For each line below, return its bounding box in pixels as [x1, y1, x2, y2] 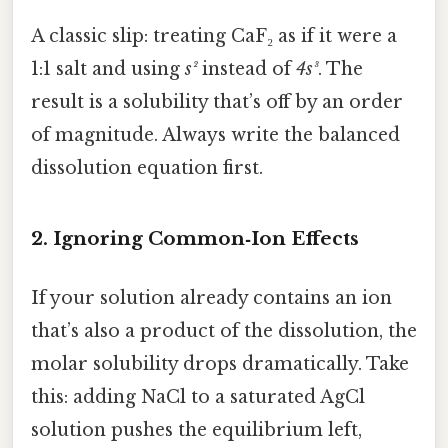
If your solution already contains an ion [31, 287, 392, 310]
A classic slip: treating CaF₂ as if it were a [31, 25, 397, 48]
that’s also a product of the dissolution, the [31, 320, 417, 343]
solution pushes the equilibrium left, [31, 419, 362, 442]
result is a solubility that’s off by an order [31, 91, 403, 114]
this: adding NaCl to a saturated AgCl [31, 386, 365, 409]
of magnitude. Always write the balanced [31, 124, 400, 147]
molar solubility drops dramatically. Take [31, 353, 409, 376]
